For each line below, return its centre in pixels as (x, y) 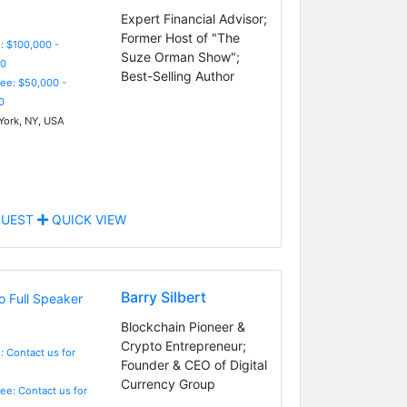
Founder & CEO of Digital (194, 364)
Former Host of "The (180, 37)
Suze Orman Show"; (180, 56)
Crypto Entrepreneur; (183, 345)
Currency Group (168, 383)
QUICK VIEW (87, 219)
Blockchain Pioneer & (183, 326)
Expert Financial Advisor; (194, 18)
